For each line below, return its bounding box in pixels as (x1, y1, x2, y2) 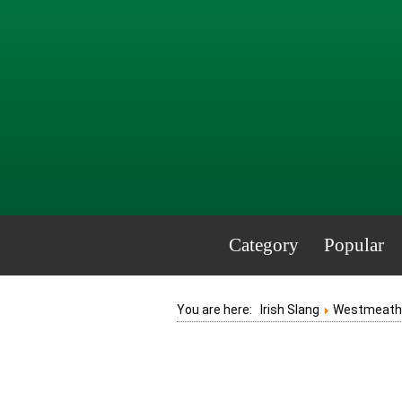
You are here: (177, 302, 260, 317)
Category (228, 234, 299, 256)
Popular (323, 234, 384, 256)
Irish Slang (260, 302, 319, 317)
